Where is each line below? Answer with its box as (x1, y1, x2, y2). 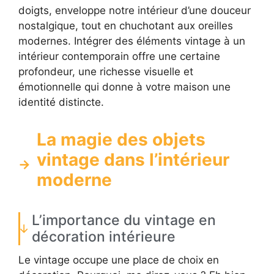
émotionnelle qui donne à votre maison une (18, 81, 231, 94)
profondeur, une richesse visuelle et (18, 65, 193, 78)
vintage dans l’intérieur (37, 149, 229, 171)
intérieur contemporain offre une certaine (18, 50, 220, 63)
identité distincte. (18, 96, 104, 109)
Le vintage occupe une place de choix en (18, 254, 219, 267)
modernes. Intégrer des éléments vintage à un (18, 35, 245, 48)
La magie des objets (37, 129, 206, 150)
